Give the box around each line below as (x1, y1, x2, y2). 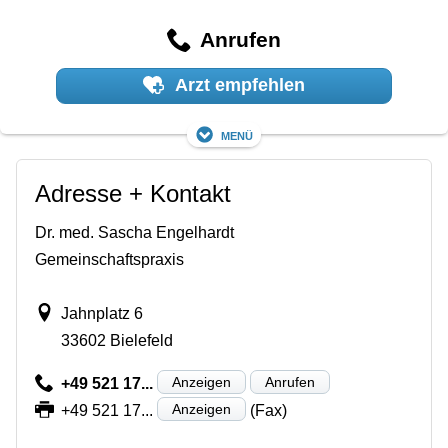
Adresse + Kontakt (35, 179, 231, 207)
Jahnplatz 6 (60, 304, 143, 322)
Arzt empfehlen (171, 75, 306, 96)
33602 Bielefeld (60, 331, 173, 349)
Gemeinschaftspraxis (35, 250, 184, 268)
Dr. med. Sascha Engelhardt (35, 223, 234, 241)
